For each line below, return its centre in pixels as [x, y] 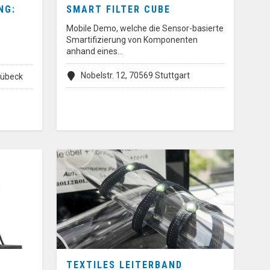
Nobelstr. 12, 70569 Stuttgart [135, 75]
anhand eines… [95, 51]
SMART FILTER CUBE [118, 9]
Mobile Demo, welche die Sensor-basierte [145, 28]
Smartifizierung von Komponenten [132, 39]
